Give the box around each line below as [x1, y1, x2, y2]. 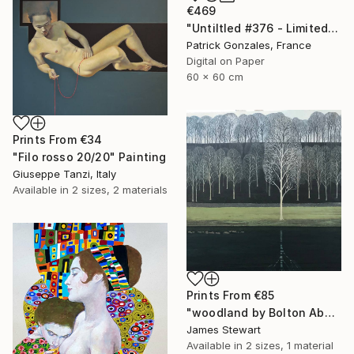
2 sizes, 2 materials [72, 183, 168, 196]
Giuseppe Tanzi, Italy [13, 167, 116, 180]
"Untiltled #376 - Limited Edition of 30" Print [328, 21, 339, 35]
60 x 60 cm [186, 70, 243, 83]
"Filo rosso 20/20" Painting [13, 149, 167, 164]
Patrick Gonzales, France [186, 38, 311, 51]
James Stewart [186, 323, 261, 337]
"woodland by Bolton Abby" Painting [324, 306, 335, 320]
